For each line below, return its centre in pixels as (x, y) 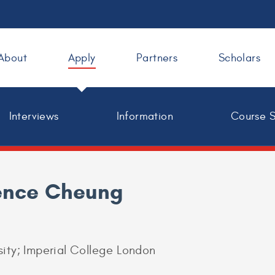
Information (145, 116)
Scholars (239, 58)
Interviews (34, 116)
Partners (157, 58)
